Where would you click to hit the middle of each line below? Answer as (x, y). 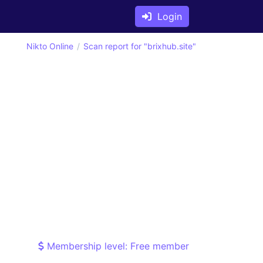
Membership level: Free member (117, 246)
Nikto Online (50, 46)
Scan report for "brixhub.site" (140, 46)
